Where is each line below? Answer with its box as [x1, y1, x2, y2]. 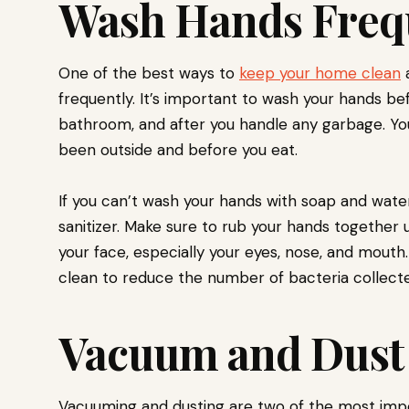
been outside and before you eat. [58, 140, 298, 160]
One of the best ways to [58, 63, 239, 83]
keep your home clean [239, 63, 401, 83]
